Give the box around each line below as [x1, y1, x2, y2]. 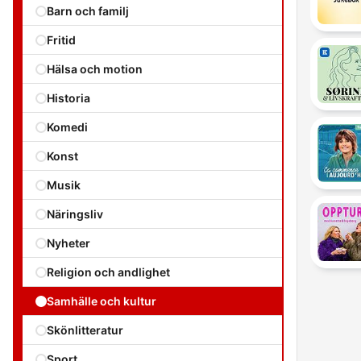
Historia [47, 91, 90, 105]
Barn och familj [47, 4, 129, 18]
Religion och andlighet [47, 265, 170, 279]
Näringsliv [47, 207, 103, 221]
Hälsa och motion [47, 62, 143, 76]
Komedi [47, 120, 88, 134]
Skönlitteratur [47, 323, 123, 337]
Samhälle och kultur [47, 294, 156, 308]
